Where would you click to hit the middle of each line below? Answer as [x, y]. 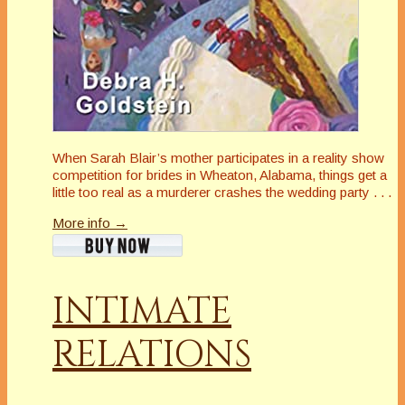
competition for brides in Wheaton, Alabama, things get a [220, 174]
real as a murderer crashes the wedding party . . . [247, 192]
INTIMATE [142, 311]
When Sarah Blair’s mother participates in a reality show [218, 157]
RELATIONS [152, 355]
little [66, 192]
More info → [90, 222]
